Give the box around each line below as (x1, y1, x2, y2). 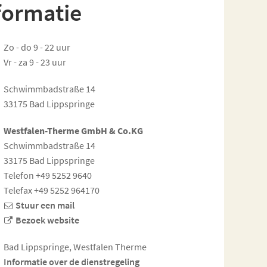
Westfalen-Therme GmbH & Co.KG (4, 124, 143, 136)
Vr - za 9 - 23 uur (4, 55, 66, 68)
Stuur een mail (15, 198, 74, 211)
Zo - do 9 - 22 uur (4, 41, 70, 53)
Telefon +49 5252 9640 (4, 169, 92, 181)
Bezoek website (15, 213, 79, 226)
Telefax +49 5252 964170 (4, 184, 100, 196)
